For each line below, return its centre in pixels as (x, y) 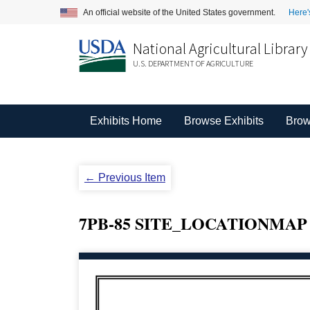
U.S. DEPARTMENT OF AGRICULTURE (193, 63)
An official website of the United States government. (180, 12)
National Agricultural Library (220, 48)
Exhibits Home (126, 121)
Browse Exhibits (224, 121)
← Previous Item (125, 177)
